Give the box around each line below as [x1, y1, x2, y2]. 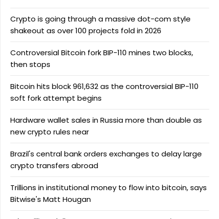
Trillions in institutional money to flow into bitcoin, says [10, 182, 207, 193]
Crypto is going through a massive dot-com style [10, 14, 191, 24]
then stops [10, 59, 50, 69]
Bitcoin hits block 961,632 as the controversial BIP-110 [10, 81, 198, 91]
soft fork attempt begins [10, 93, 102, 103]
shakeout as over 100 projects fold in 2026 [10, 25, 161, 36]
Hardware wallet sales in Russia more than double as [10, 115, 202, 125]
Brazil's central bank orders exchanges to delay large [10, 149, 202, 159]
